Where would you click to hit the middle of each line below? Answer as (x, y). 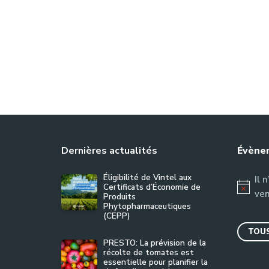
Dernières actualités (109, 151)
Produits (119, 197)
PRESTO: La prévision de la (155, 243)
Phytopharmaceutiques (147, 206)
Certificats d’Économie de (152, 187)
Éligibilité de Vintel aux (147, 177)
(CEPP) (116, 216)
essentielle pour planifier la (156, 262)
